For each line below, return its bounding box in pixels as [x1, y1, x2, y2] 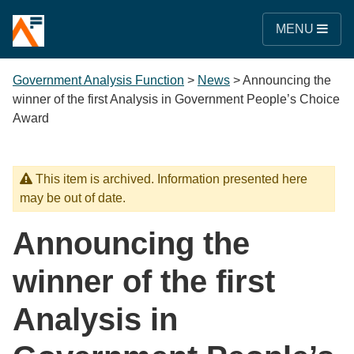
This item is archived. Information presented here [32, 172, 307, 186]
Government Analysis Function [13, 73, 184, 87]
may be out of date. [20, 191, 126, 205]
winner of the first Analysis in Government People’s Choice [13, 92, 340, 106]
